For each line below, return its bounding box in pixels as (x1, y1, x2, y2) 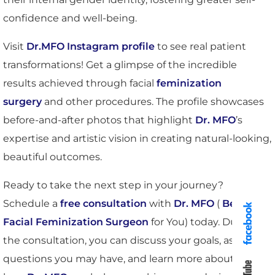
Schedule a (3, 198, 60, 210)
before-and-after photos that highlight (3, 114, 195, 126)
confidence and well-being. (3, 12, 137, 25)
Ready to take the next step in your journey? (3, 179, 223, 192)
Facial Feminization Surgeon (3, 216, 149, 228)
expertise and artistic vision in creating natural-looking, (3, 133, 271, 145)
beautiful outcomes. (3, 151, 102, 163)
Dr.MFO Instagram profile (26, 41, 155, 53)
